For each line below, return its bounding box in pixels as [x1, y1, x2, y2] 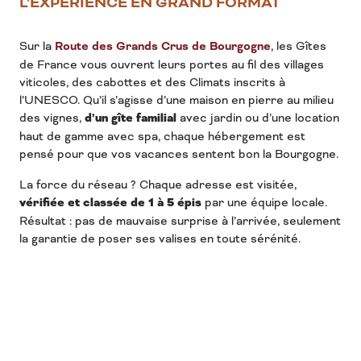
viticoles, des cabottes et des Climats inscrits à [19, 75, 285, 89]
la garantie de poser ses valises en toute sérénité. [19, 231, 301, 246]
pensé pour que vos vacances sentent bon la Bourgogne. [19, 147, 338, 161]
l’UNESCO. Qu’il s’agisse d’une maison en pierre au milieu [19, 93, 334, 107]
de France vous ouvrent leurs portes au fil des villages [19, 57, 324, 72]
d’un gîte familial [85, 110, 176, 126]
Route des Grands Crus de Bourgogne [55, 39, 271, 55]
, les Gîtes [271, 39, 326, 53]
